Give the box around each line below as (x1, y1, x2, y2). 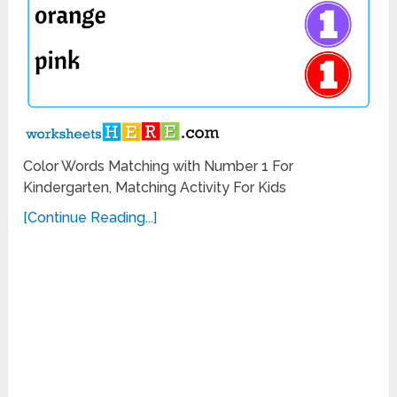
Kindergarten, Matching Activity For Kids (23, 178, 287, 196)
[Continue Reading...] (23, 208, 158, 226)
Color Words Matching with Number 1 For (23, 157, 294, 175)
